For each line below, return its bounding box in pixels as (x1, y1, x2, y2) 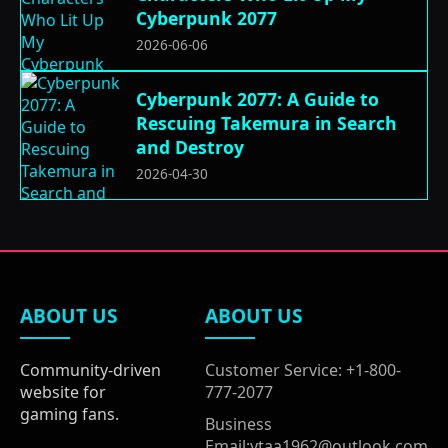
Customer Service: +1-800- (205, 359, 401, 381)
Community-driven (20, 359, 161, 381)
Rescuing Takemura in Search (136, 111, 397, 135)
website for (20, 381, 106, 403)
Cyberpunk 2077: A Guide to (136, 87, 379, 111)
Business (205, 413, 272, 435)
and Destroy (136, 135, 244, 159)
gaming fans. (20, 403, 119, 425)
